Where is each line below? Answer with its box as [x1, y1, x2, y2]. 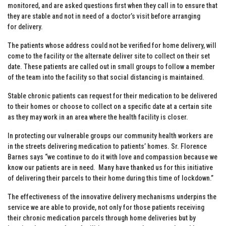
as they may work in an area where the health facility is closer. [8, 112, 188, 121]
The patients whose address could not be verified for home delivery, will [8, 41, 216, 49]
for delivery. [8, 22, 43, 31]
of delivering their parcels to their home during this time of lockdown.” [8, 174, 213, 182]
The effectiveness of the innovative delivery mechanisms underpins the [8, 192, 216, 201]
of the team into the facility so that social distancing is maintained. [8, 73, 204, 81]
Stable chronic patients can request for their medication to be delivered [8, 91, 217, 100]
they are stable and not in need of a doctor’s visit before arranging [8, 12, 200, 20]
